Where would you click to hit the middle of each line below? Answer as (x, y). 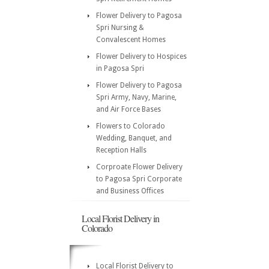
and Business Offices (130, 191)
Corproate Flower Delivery (139, 167)
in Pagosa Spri (120, 68)
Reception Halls (121, 150)
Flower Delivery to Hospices (141, 56)
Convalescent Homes (131, 40)
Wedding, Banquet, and (134, 138)
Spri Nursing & (120, 28)
